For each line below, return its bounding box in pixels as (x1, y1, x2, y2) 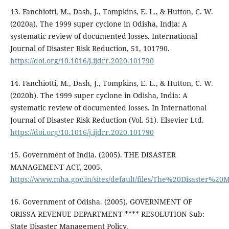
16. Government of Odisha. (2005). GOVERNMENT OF (10, 197, 192, 207)
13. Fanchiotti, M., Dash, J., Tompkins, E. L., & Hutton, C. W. (10, 7, 213, 17)
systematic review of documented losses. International (10, 31, 197, 41)
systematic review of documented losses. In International (10, 103, 207, 113)
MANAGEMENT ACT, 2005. (10, 162, 102, 172)
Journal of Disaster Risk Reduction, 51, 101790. (10, 43, 170, 54)
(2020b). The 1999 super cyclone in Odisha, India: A (10, 90, 188, 101)
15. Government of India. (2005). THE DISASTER (10, 150, 176, 160)
